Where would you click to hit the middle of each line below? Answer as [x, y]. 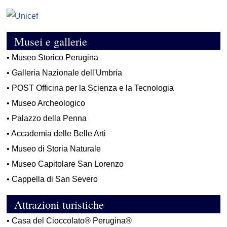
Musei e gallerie [47, 41]
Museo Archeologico [49, 103]
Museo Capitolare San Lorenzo [68, 164]
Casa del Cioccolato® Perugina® [72, 221]
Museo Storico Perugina [55, 58]
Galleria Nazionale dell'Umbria [67, 73]
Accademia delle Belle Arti [59, 134]
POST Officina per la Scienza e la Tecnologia [93, 88]
